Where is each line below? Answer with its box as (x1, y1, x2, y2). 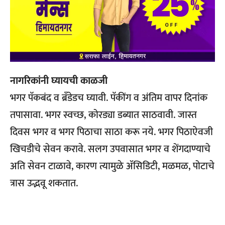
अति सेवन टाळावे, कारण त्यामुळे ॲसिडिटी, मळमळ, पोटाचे (10, 158, 214, 175)
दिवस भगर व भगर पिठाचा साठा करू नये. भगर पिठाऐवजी (10, 124, 213, 141)
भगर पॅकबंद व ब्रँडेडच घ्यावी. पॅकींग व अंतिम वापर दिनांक (10, 89, 207, 107)
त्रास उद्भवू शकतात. (10, 175, 78, 192)
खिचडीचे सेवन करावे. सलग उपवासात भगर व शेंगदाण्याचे (10, 141, 210, 158)
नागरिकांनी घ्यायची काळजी (10, 72, 107, 90)
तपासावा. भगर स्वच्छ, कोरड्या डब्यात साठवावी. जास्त (10, 106, 197, 124)
